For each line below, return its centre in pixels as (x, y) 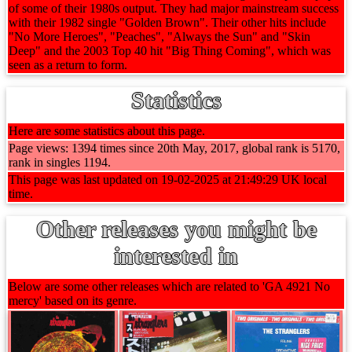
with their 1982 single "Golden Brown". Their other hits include (167, 22)
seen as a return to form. (68, 65)
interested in (176, 256)
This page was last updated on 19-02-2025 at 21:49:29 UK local (168, 180)
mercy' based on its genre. (73, 301)
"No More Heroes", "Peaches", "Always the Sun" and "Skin (159, 37)
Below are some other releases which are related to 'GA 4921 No (169, 286)
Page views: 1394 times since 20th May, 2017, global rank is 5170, (174, 148)
